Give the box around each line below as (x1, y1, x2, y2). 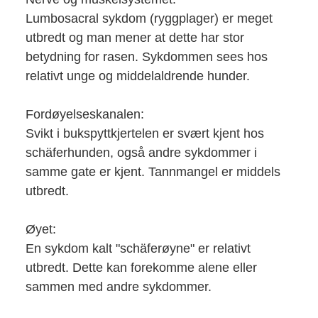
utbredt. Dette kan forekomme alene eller (25, 260, 257, 275)
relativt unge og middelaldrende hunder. (25, 68, 250, 83)
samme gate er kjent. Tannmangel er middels (25, 164, 280, 179)
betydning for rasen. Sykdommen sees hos (25, 49, 268, 64)
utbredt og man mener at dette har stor (25, 30, 244, 45)
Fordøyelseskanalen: (25, 106, 144, 121)
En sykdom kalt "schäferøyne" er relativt (25, 241, 251, 256)
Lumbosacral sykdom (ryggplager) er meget (25, 11, 273, 26)
